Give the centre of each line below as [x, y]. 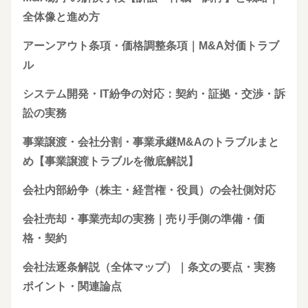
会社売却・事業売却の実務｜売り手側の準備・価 [144, 219]
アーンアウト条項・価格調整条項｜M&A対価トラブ [151, 45]
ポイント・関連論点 [72, 286]
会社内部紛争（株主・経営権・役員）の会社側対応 [149, 190]
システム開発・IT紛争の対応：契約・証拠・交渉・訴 [154, 93]
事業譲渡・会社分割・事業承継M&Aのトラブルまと [151, 142]
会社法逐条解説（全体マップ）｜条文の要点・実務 [149, 267]
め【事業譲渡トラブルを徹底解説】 [111, 161]
